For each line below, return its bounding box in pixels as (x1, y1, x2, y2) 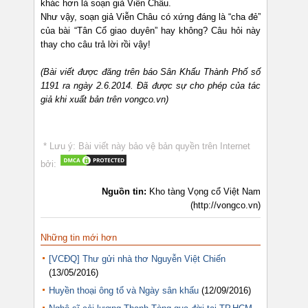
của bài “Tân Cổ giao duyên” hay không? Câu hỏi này (41, 25, 261, 36)
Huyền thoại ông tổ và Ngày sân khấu (49, 285, 199, 296)
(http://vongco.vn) (190, 200, 261, 211)
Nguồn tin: (102, 186, 149, 197)
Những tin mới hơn (41, 232, 117, 243)
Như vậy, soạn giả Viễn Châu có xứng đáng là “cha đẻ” (41, 12, 261, 23)
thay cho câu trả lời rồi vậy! (41, 39, 151, 50)
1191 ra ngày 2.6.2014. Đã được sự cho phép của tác (41, 80, 261, 91)
